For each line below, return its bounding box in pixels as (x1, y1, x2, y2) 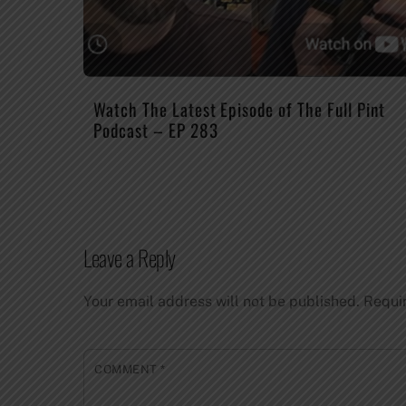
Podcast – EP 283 (93, 116, 218, 143)
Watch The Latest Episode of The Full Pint (93, 95, 385, 122)
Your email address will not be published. (83, 293, 360, 311)
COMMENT (94, 362, 161, 377)
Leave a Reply (83, 241, 176, 275)
